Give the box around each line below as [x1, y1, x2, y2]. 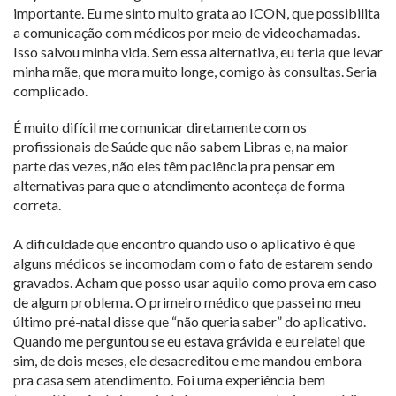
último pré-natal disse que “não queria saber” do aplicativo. [13, 313, 366, 331]
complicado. [13, 82, 88, 100]
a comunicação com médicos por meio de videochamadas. [13, 24, 360, 42]
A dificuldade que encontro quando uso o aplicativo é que [13, 235, 355, 253]
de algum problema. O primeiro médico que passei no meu [13, 293, 361, 311]
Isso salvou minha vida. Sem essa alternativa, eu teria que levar [13, 43, 383, 61]
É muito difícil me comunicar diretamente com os [13, 118, 307, 136]
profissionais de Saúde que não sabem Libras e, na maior [13, 138, 348, 156]
